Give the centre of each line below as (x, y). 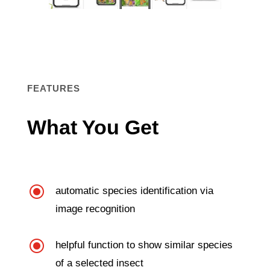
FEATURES (53, 88)
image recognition (95, 209)
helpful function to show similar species (144, 245)
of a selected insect (99, 263)
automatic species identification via (134, 190)
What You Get (93, 127)
